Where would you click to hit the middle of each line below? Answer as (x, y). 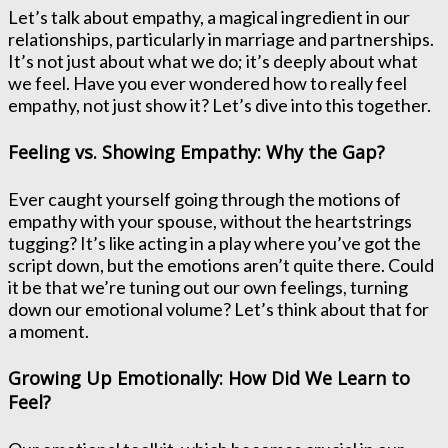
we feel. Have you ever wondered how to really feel (207, 83)
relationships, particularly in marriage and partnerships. (221, 39)
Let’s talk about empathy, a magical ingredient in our (209, 17)
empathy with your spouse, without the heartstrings (210, 221)
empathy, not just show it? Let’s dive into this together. (219, 105)
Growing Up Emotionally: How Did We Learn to (209, 378)
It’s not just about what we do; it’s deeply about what (213, 61)
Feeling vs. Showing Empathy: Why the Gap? (196, 152)
